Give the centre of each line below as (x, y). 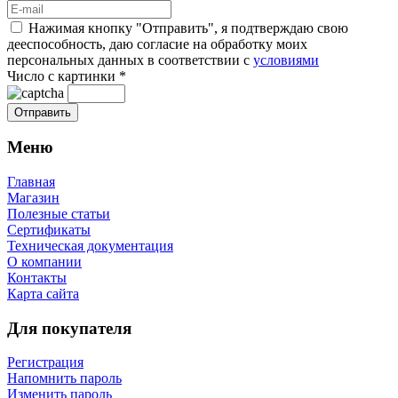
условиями (286, 60)
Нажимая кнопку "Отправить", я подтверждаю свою (188, 28)
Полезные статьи (59, 213)
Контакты (37, 277)
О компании (44, 261)
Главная (31, 181)
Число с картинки (61, 76)
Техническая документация (90, 245)
